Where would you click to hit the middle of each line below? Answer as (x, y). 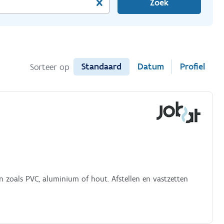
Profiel (192, 66)
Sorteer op (49, 67)
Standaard (101, 66)
